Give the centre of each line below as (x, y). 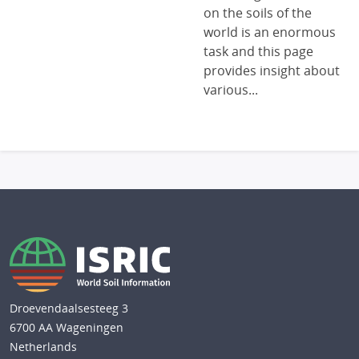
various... (230, 90)
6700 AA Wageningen (67, 328)
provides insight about (271, 71)
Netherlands (43, 347)
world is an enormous (269, 32)
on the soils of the (257, 13)
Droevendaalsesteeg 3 (69, 309)
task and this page (258, 51)
